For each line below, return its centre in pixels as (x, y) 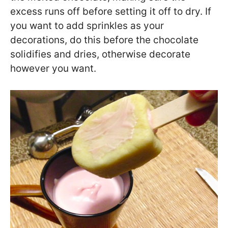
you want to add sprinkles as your (87, 25)
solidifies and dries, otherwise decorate (100, 54)
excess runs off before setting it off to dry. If (111, 11)
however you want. (53, 68)
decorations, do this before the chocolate (104, 40)
